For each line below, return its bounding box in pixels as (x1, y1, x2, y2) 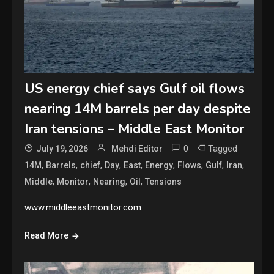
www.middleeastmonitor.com (24, 202, 142, 213)
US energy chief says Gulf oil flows (24, 80, 245, 98)
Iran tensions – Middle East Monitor (24, 120, 245, 139)
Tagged (208, 143, 238, 155)
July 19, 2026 (36, 144, 89, 154)
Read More (24, 231, 69, 241)
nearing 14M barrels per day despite (24, 100, 251, 119)
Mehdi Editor (111, 144, 163, 154)
